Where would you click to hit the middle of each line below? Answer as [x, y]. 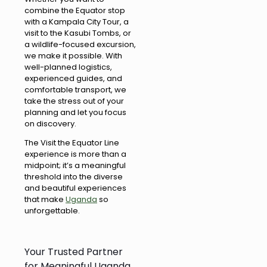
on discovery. [50, 124]
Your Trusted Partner [74, 252]
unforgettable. [52, 211]
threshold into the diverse [74, 177]
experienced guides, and [73, 79]
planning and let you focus [75, 113]
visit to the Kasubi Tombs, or [78, 33]
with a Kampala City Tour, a [77, 22]
